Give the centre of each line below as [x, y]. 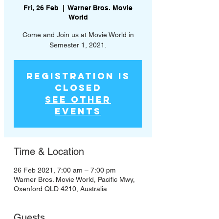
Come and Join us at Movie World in [78, 35]
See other [78, 100]
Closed [78, 88]
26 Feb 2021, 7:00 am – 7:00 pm [65, 170]
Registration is [78, 76]
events [78, 111]
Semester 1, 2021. [78, 45]
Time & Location [49, 152]
